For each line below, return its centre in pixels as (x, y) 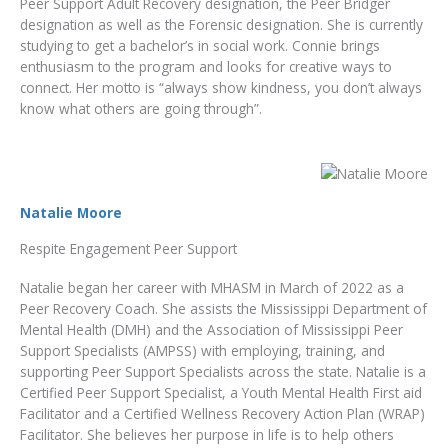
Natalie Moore (71, 212)
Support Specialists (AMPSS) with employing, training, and (202, 350)
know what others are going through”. (141, 109)
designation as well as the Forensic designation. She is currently (221, 25)
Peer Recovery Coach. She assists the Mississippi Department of (223, 308)
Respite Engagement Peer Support (128, 248)
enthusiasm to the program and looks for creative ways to (206, 67)
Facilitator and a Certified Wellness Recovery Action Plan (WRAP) (222, 413)
